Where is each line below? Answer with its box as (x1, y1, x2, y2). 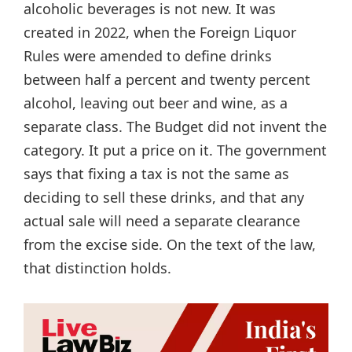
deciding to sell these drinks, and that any (24, 188, 304, 207)
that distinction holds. (24, 258, 171, 278)
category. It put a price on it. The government (24, 141, 327, 160)
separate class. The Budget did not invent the (24, 117, 327, 137)
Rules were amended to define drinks (24, 46, 272, 66)
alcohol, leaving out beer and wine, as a (24, 93, 288, 113)
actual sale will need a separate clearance (24, 211, 300, 231)
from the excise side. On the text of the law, (24, 235, 316, 255)
